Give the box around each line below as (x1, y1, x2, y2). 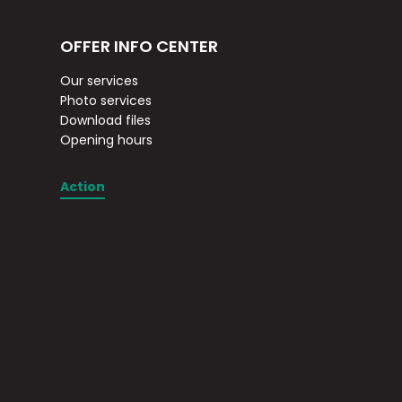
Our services (60, 72, 139, 91)
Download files (60, 111, 152, 130)
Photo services (60, 92, 153, 110)
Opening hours (60, 131, 153, 150)
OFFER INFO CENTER (60, 35, 219, 58)
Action (60, 178, 106, 197)
